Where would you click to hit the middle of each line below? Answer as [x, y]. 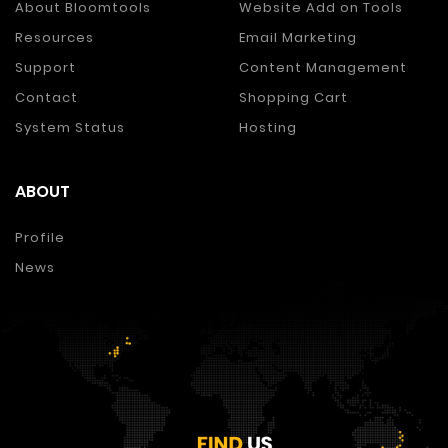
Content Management [323, 68]
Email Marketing [298, 38]
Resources [54, 38]
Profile [40, 237]
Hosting [268, 128]
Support [45, 68]
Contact [46, 98]
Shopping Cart [293, 98]
